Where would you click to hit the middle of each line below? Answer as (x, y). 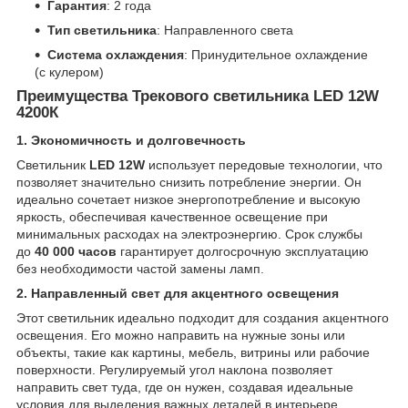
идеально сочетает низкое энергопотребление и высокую (189, 199)
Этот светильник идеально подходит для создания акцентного (203, 317)
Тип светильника (102, 31)
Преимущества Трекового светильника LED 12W (198, 97)
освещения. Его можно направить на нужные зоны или (181, 335)
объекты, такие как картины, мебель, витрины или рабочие (193, 352)
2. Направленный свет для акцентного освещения (178, 293)
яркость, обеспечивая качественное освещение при (172, 216)
